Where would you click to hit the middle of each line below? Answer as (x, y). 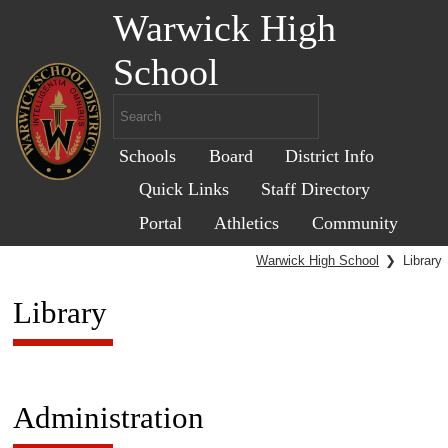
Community (354, 222)
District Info (329, 155)
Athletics (247, 222)
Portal (161, 222)
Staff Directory (316, 189)
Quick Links (184, 189)
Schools (148, 155)
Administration (108, 417)
